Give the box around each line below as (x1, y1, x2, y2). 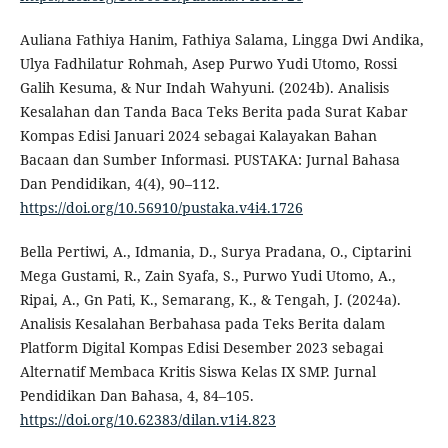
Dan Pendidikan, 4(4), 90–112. (19, 174, 220, 194)
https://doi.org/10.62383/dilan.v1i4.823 (19, 410, 276, 430)
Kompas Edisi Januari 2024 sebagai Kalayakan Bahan (19, 126, 377, 146)
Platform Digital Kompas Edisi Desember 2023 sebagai (19, 338, 383, 358)
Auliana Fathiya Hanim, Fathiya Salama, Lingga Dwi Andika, (19, 30, 424, 50)
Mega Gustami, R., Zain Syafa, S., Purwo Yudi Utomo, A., (19, 266, 396, 286)
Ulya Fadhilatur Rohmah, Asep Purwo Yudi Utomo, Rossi (19, 54, 397, 74)
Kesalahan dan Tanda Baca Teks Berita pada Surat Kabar (19, 102, 408, 122)
